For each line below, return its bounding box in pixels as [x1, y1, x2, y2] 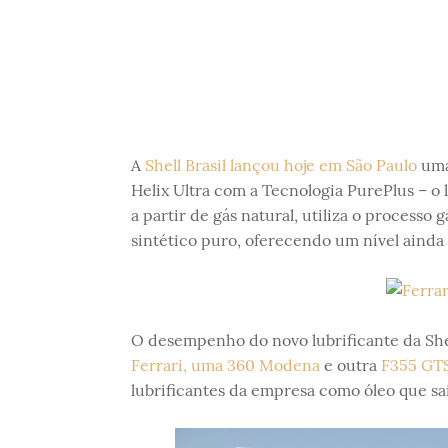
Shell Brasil [144, 155, 226, 175]
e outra [319, 355, 381, 375]
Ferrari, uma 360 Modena [130, 355, 320, 375]
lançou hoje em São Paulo [229, 155, 417, 175]
